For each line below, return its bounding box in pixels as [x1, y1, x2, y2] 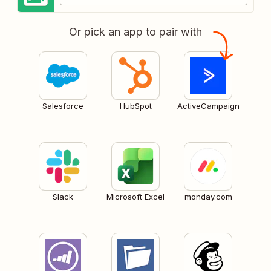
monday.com [184, 191, 232, 201]
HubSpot [119, 100, 152, 111]
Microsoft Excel [106, 191, 165, 201]
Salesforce [42, 100, 83, 111]
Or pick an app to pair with [69, 25, 202, 38]
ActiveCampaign [177, 100, 240, 111]
